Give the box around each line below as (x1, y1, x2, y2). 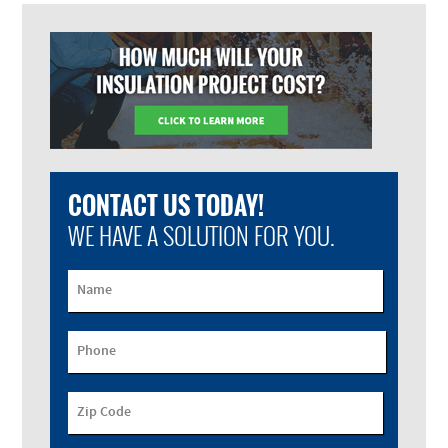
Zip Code (77, 402, 132, 422)
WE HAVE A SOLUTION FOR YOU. (67, 216, 335, 253)
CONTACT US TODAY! (67, 186, 264, 223)
